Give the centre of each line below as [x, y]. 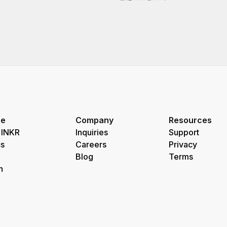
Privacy [183, 144]
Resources [191, 120]
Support [184, 132]
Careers [91, 144]
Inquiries [91, 132]
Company [94, 120]
